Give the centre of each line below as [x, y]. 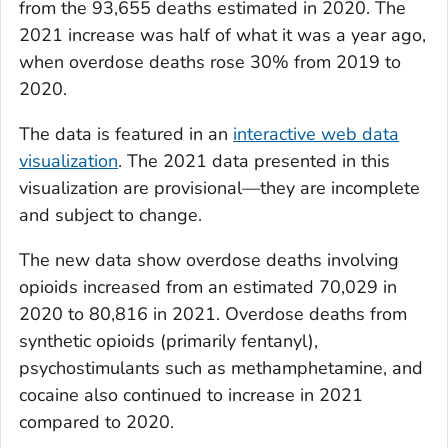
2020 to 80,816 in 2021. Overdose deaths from [213, 314]
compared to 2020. [96, 422]
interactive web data [316, 134]
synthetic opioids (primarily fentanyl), [168, 341]
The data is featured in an [126, 134]
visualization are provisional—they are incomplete [219, 188]
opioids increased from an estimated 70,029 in [208, 287]
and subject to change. [110, 215]
